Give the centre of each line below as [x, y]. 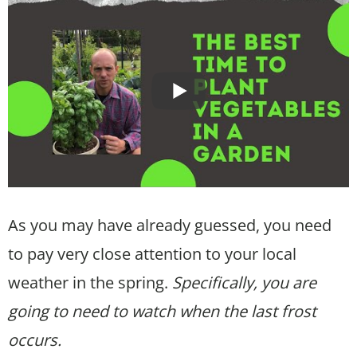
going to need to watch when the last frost [162, 311]
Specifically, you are [244, 282]
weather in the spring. [90, 282]
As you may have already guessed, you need [170, 225]
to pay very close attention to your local [152, 253]
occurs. [35, 339]
